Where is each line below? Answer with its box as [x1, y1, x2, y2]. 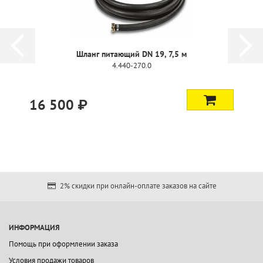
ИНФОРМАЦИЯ [9, 222, 60, 232]
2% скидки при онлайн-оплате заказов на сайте [58, 181, 217, 191]
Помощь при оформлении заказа [9, 239, 118, 249]
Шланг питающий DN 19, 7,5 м [76, 49, 187, 59]
